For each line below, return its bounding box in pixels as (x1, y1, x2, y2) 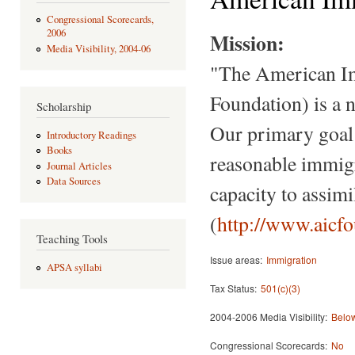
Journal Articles (46, 158, 112, 173)
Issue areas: (210, 252, 262, 266)
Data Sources (46, 174, 101, 189)
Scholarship (36, 97, 91, 114)
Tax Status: (210, 281, 257, 295)
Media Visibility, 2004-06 (46, 41, 151, 55)
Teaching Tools (36, 231, 108, 247)
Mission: (210, 27, 292, 58)
